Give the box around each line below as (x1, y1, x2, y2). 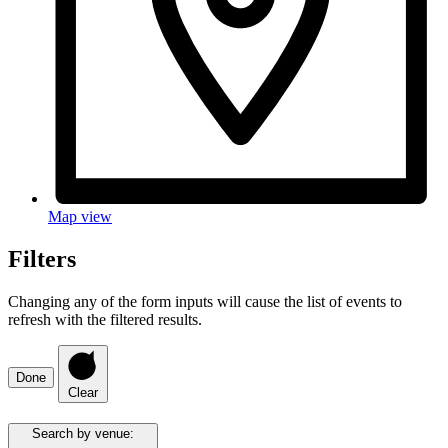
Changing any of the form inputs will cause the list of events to (8, 292, 402, 310)
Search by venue (32, 426, 130, 442)
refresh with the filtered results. (8, 310, 202, 328)
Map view (48, 207, 112, 225)
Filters (8, 245, 76, 272)
